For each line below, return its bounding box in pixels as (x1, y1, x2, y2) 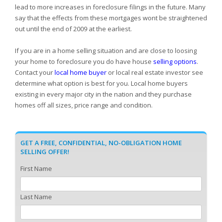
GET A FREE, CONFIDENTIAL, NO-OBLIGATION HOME (20, 138, 182, 147)
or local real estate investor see (107, 68, 203, 77)
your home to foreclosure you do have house (15, 57, 153, 66)
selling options (153, 57, 197, 66)
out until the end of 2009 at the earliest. (15, 24, 132, 33)
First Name (20, 164, 52, 173)
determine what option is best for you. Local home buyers (15, 79, 188, 88)
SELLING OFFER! (20, 147, 69, 156)
